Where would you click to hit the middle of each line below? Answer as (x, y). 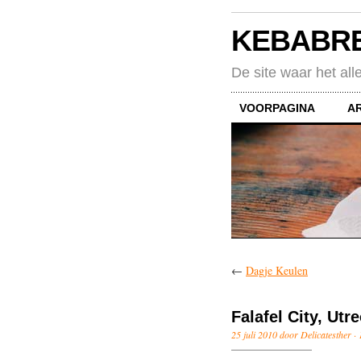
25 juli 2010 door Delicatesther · (295, 334)
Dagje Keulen (277, 270)
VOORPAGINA (277, 108)
